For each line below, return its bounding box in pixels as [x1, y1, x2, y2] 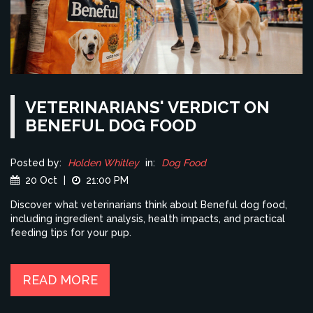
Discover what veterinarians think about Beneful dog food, [10, 199, 287, 211]
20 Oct [22, 175, 60, 187]
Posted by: [10, 157, 61, 169]
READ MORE [22, 272, 98, 288]
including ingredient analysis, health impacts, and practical [10, 213, 285, 225]
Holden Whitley [68, 157, 139, 169]
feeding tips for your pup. [10, 227, 131, 239]
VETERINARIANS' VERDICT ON [25, 97, 270, 118]
